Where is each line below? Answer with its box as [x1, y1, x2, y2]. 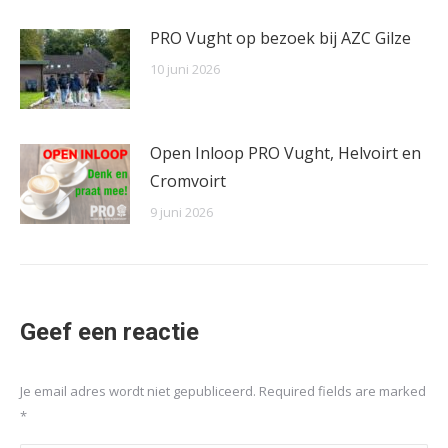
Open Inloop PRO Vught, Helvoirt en [150, 142, 421, 165]
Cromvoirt [150, 170, 226, 193]
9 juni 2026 [150, 203, 213, 222]
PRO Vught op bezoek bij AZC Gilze [150, 27, 411, 50]
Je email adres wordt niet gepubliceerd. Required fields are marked [20, 382, 426, 401]
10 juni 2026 [150, 60, 220, 79]
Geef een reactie [20, 318, 199, 347]
